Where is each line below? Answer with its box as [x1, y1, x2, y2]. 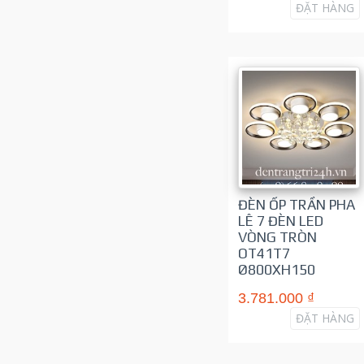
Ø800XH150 [237, 262, 315, 278]
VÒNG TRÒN [237, 229, 317, 245]
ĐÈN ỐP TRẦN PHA [237, 197, 355, 213]
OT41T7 [237, 245, 290, 262]
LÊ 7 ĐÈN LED [237, 213, 323, 229]
